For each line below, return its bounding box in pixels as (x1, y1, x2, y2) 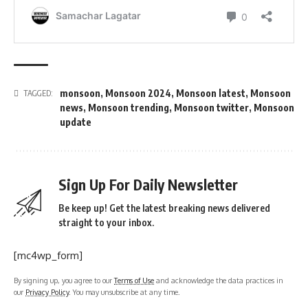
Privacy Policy (25, 287, 69, 297)
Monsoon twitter (174, 102, 249, 114)
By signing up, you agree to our (14, 276, 114, 285)
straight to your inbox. (58, 217, 154, 229)
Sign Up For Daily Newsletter (58, 175, 238, 195)
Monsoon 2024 (105, 87, 171, 100)
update (60, 116, 91, 129)
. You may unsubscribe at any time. (69, 287, 180, 297)
